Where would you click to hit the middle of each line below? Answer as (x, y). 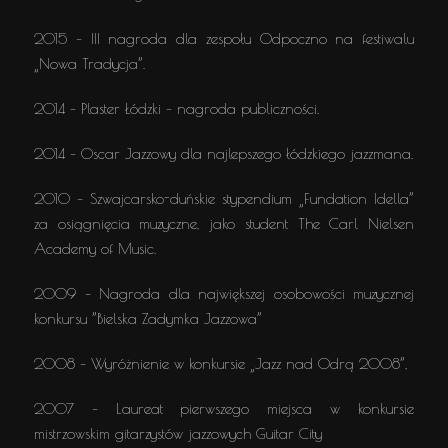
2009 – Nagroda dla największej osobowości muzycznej (224, 293)
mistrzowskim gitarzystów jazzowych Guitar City (178, 433)
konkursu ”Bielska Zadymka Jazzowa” (148, 318)
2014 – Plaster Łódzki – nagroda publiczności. (176, 108)
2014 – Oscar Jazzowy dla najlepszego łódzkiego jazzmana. (223, 153)
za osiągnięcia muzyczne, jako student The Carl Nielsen (224, 223)
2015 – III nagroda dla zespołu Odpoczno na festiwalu (224, 38)
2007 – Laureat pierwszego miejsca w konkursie (224, 408)
